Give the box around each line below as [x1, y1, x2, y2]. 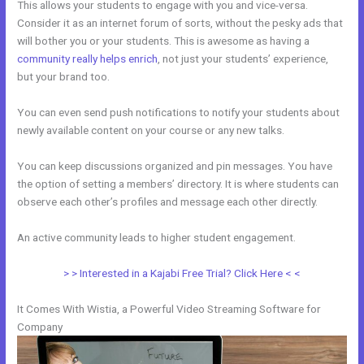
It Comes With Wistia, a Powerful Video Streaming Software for [17, 301, 322, 315]
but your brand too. [17, 70, 110, 84]
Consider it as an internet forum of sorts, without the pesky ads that [17, 16, 344, 30]
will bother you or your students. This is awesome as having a [17, 34, 310, 48]
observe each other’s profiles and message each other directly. [17, 194, 318, 208]
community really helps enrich [17, 52, 158, 66]
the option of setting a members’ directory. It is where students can [17, 176, 340, 190]
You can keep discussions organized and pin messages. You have [17, 158, 333, 172]
